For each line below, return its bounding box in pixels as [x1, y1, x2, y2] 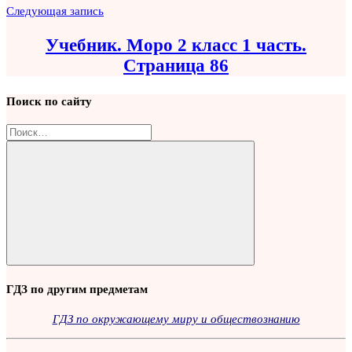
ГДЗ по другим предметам [6, 281, 148, 295]
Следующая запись [6, 3, 104, 17]
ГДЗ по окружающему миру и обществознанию [52, 311, 300, 325]
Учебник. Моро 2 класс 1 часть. [46, 35, 306, 56]
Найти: [5, 123, 41, 137]
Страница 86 [123, 56, 229, 76]
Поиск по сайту [6, 94, 92, 108]
